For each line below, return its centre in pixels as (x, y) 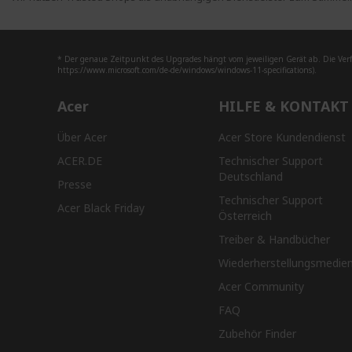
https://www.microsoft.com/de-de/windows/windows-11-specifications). (187, 70)
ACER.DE (80, 161)
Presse (75, 184)
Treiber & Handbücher (274, 239)
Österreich (245, 216)
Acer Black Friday (101, 208)
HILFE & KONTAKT (283, 106)
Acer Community (261, 286)
